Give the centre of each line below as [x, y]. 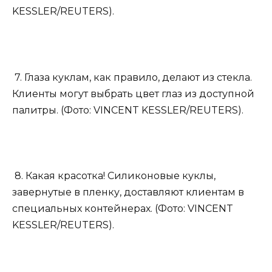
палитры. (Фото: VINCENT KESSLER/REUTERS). [128, 110]
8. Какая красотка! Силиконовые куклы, [114, 176]
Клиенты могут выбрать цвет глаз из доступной [133, 93]
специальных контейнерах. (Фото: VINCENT [123, 209]
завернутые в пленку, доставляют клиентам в [128, 192]
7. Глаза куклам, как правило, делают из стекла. [132, 77]
